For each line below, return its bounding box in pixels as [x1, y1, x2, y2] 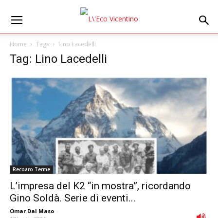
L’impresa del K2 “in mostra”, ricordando [10, 180, 191, 192]
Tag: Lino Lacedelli [10, 52, 107, 66]
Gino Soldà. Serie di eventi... [10, 192, 136, 204]
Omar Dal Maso [10, 207, 54, 215]
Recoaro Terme [13, 166, 50, 173]
